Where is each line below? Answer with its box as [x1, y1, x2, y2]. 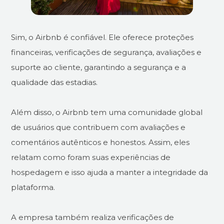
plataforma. [11, 182, 55, 192]
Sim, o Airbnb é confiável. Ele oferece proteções [11, 32, 194, 42]
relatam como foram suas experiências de [11, 152, 171, 162]
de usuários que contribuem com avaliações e [11, 122, 186, 132]
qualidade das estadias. [11, 77, 98, 87]
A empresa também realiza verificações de [11, 212, 174, 222]
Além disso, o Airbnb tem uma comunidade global [11, 107, 203, 117]
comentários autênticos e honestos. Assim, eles [11, 137, 190, 147]
